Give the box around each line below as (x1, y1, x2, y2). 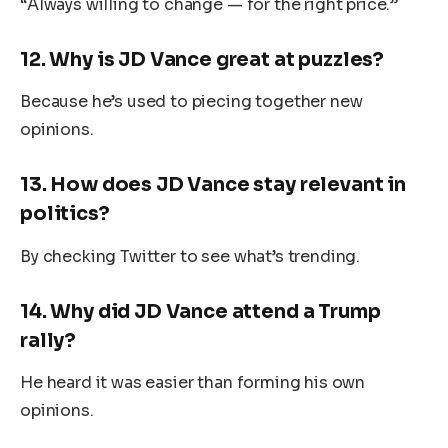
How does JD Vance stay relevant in (50, 172, 406, 198)
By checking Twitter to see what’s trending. (20, 245, 361, 267)
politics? (20, 201, 110, 227)
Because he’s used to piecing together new (20, 91, 363, 113)
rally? (20, 327, 77, 353)
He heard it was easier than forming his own (20, 372, 366, 394)
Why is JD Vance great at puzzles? (49, 46, 385, 72)
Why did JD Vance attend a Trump (50, 298, 381, 324)
